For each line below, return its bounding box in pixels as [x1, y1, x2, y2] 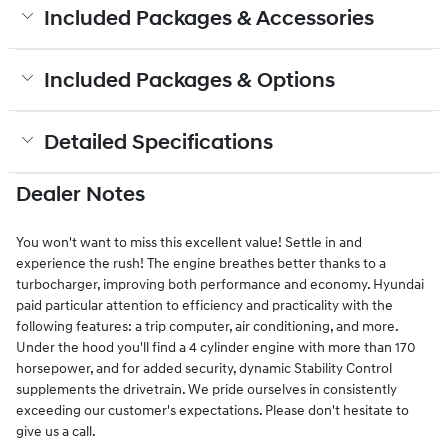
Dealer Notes [16, 182, 145, 209]
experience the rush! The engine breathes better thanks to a [16, 255, 386, 273]
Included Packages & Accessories [44, 6, 374, 33]
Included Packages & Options [44, 68, 335, 95]
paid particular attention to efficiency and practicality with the [16, 297, 393, 315]
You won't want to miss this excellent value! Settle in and [16, 234, 362, 252]
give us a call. [16, 423, 96, 441]
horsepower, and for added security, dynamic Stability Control [16, 360, 392, 378]
